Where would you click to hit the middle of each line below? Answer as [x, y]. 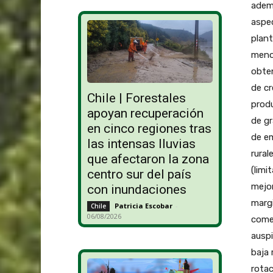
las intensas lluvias [141, 144]
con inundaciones [136, 190]
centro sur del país [139, 175]
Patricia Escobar [143, 206]
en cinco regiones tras [149, 129]
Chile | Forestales [136, 98]
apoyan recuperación [145, 114]
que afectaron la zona [148, 159]
